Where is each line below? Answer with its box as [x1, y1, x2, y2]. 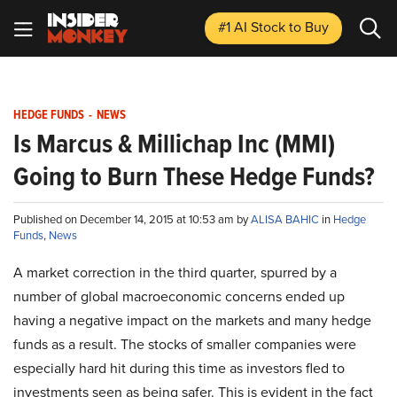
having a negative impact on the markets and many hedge [13, 310, 371, 331]
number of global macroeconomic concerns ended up [13, 286, 345, 307]
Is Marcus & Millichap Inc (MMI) [13, 124, 335, 163]
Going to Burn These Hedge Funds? [13, 157, 375, 196]
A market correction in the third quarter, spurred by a [13, 262, 337, 283]
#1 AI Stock [218, 17, 289, 37]
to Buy [289, 17, 329, 37]
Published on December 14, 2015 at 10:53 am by [13, 211, 251, 228]
